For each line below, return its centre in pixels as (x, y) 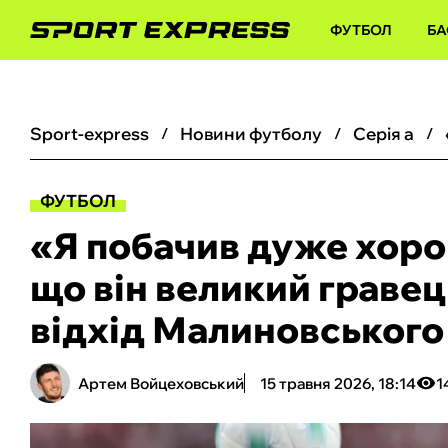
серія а (390, 133)
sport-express (95, 133)
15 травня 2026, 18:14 (338, 383)
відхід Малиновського (237, 329)
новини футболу (257, 133)
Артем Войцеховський (161, 383)
